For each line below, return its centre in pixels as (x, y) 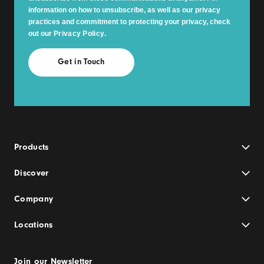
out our (41, 34)
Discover (32, 173)
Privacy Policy (79, 34)
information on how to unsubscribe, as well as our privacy (124, 10)
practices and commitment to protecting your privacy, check (129, 22)
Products (32, 147)
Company (34, 199)
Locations (34, 225)
